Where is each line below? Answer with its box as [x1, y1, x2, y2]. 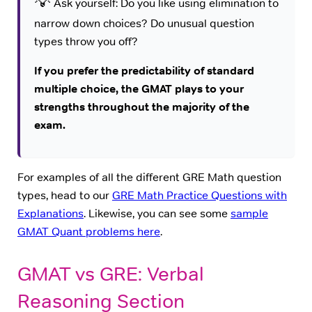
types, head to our [17, 187, 112, 203]
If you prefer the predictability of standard [33, 63, 254, 78]
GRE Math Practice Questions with [112, 187, 287, 203]
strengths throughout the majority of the [33, 99, 249, 114]
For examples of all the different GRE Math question [17, 169, 281, 185]
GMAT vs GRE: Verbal [17, 260, 204, 286]
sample [231, 205, 268, 221]
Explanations [17, 205, 84, 221]
